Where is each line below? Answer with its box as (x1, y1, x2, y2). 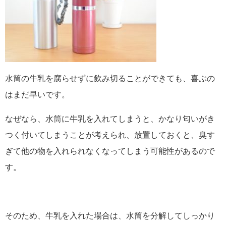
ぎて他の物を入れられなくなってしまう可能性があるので (5, 146, 215, 155)
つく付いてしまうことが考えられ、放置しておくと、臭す (5, 130, 215, 139)
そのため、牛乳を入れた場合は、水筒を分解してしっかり (5, 211, 215, 219)
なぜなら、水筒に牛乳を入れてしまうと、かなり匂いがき (5, 114, 215, 123)
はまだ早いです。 (5, 90, 70, 98)
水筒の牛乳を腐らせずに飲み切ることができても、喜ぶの (5, 74, 215, 82)
